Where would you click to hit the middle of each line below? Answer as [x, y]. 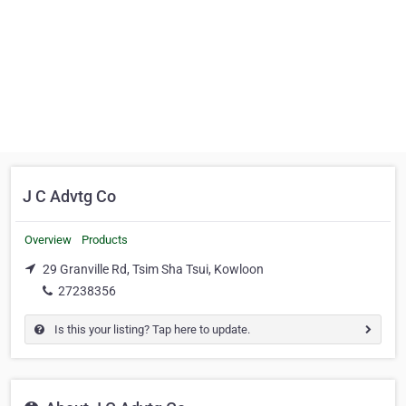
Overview [48, 240]
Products [105, 240]
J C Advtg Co [69, 196]
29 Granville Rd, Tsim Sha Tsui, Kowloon [153, 269]
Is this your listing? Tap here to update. [151, 329]
